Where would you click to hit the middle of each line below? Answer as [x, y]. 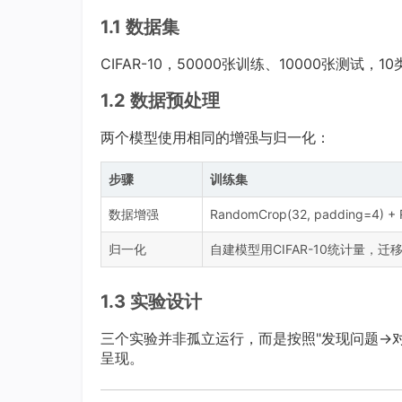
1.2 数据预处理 [160, 100]
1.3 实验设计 [151, 301]
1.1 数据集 [140, 27]
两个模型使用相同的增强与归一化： [215, 137]
